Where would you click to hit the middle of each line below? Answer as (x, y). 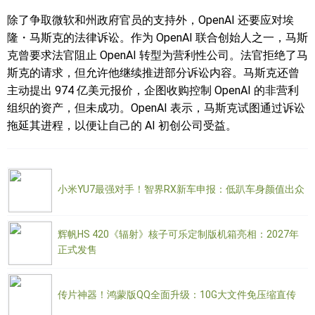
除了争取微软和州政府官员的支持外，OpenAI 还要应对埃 (150, 20)
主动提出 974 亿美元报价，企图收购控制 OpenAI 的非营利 (153, 90)
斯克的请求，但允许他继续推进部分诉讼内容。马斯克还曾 (153, 73)
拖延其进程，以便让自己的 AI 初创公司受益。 (122, 126)
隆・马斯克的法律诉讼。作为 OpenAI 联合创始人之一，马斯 (157, 38)
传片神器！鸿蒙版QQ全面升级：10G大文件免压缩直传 (177, 295)
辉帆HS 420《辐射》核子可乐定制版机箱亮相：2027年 (178, 234)
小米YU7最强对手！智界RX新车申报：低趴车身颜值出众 (181, 189)
